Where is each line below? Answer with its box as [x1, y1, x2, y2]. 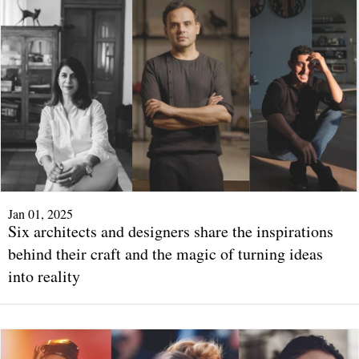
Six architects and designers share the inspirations [8, 220, 333, 243]
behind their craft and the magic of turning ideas [8, 243, 323, 265]
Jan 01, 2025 [8, 205, 73, 223]
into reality [8, 265, 80, 288]
